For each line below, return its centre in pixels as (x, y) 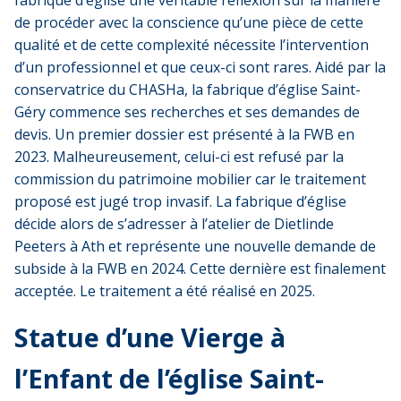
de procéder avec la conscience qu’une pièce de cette (189, 22)
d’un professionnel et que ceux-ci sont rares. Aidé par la (200, 67)
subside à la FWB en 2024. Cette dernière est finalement (200, 268)
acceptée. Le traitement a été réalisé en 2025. (165, 290)
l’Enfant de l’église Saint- (169, 378)
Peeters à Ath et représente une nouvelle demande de (195, 246)
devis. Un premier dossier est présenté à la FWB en (184, 134)
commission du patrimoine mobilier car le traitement (190, 179)
